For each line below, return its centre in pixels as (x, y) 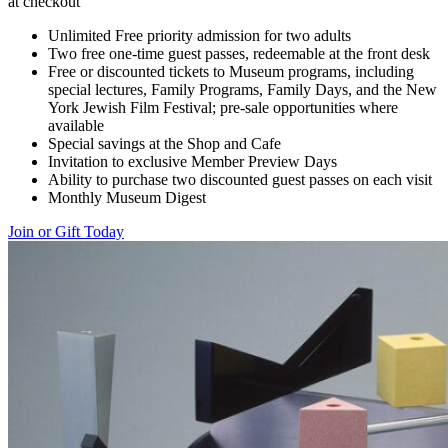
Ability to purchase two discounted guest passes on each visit (240, 180)
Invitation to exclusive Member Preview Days (192, 162)
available (76, 126)
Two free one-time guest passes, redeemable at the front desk (239, 54)
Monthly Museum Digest (127, 198)
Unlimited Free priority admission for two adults (199, 36)
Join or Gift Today (66, 232)
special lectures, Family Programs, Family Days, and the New (242, 90)
